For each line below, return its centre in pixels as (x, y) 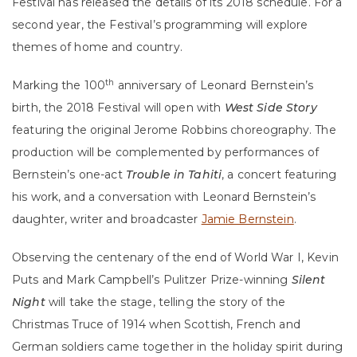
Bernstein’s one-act (69, 175)
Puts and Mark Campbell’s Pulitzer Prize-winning (152, 280)
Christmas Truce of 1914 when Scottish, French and (156, 325)
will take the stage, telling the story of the (165, 302)
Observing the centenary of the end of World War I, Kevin (175, 258)
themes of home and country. (97, 47)
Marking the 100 (59, 86)
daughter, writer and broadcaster (107, 220)
